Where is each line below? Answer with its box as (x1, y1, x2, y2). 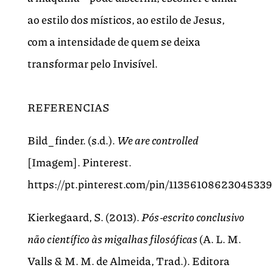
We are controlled (116, 132, 199, 149)
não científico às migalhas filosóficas (27, 231, 197, 247)
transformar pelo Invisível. (27, 55, 158, 72)
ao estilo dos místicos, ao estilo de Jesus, (27, 12, 225, 28)
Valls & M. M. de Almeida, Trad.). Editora (27, 253, 230, 269)
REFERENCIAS (27, 99, 110, 116)
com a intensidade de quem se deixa (27, 34, 200, 50)
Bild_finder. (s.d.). (27, 132, 117, 149)
